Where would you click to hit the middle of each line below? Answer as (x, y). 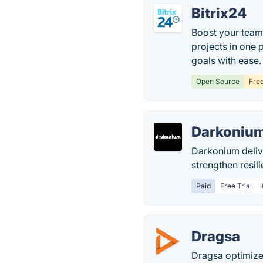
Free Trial (236, 186)
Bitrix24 (219, 13)
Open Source (218, 81)
